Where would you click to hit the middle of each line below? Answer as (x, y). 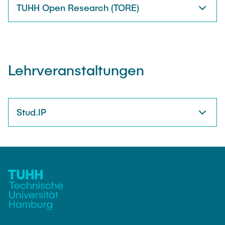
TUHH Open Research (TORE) (78, 8)
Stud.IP (31, 112)
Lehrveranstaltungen (76, 70)
